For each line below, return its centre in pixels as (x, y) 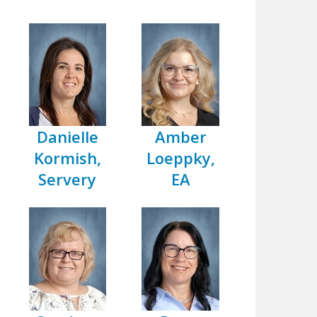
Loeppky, (180, 158)
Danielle (67, 137)
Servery (68, 179)
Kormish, (67, 158)
